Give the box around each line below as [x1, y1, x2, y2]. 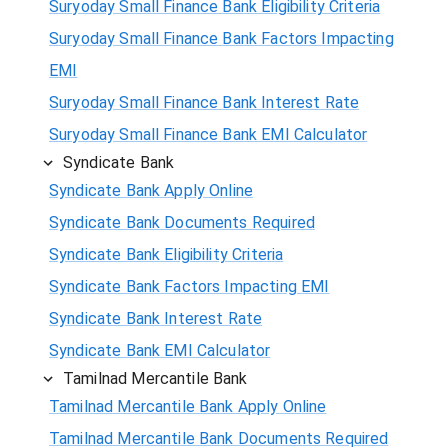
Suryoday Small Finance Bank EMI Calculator [49, 124, 368, 144]
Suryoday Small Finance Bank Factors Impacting [49, 28, 394, 48]
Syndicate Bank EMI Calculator [49, 340, 271, 360]
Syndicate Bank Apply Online [49, 180, 254, 200]
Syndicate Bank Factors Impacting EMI [49, 276, 330, 296]
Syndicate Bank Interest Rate [49, 308, 263, 328]
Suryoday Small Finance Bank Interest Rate [49, 92, 360, 112]
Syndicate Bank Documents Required [49, 212, 315, 232]
